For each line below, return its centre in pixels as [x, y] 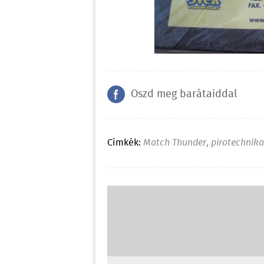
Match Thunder [175, 143]
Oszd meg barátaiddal [184, 94]
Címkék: [124, 143]
